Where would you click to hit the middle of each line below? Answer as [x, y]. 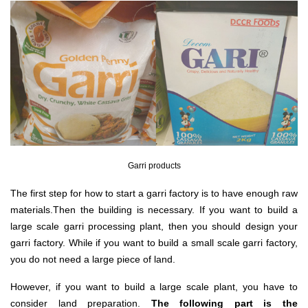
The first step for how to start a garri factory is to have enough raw [154, 193]
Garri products [154, 165]
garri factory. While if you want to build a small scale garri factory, [154, 242]
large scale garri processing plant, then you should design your [154, 226]
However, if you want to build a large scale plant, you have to [154, 286]
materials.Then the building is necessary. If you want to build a [154, 209]
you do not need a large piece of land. [93, 259]
